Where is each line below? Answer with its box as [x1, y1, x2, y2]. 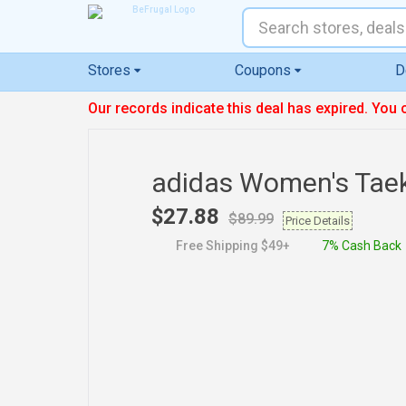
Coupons [234, 62, 291, 79]
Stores [88, 62, 130, 79]
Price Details [285, 214, 350, 227]
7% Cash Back [322, 238, 401, 253]
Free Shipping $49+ [176, 238, 290, 253]
